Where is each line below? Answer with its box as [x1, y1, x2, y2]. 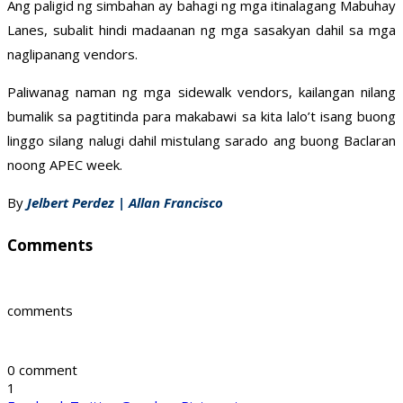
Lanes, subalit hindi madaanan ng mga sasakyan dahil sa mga [7, 21, 396, 40]
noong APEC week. [7, 156, 122, 175]
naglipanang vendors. [7, 45, 138, 64]
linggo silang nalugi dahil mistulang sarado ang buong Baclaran [7, 131, 396, 150]
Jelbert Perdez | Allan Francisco [27, 193, 223, 212]
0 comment [7, 361, 77, 380]
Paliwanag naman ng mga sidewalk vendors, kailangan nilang [7, 83, 396, 102]
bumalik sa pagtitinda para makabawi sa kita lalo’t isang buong [7, 107, 396, 126]
